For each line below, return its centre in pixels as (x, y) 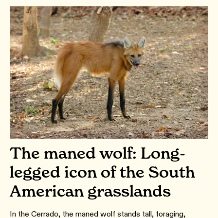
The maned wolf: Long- (98, 153)
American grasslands (90, 191)
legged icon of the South (102, 172)
